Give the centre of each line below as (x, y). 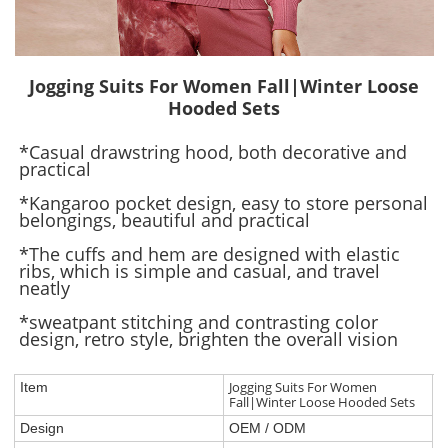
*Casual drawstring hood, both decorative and (213, 152)
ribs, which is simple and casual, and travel (200, 271)
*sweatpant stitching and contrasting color (199, 322)
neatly (45, 288)
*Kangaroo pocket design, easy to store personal (224, 203)
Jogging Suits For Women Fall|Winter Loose (224, 86)
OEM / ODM (268, 428)
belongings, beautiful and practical (165, 220)
